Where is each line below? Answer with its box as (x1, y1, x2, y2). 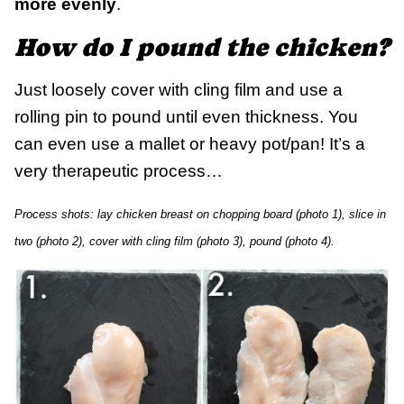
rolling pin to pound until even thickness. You (14, 107, 358, 127)
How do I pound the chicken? (14, 32, 389, 62)
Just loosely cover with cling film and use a (14, 80, 343, 100)
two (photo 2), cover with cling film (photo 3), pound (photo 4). (14, 234, 335, 249)
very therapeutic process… (14, 161, 223, 181)
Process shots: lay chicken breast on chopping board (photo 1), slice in (14, 207, 386, 222)
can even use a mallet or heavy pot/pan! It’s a (14, 134, 365, 154)
